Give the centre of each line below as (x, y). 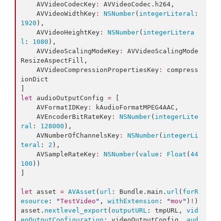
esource (35, 201)
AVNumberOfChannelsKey (78, 136)
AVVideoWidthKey (66, 14)
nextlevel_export (76, 211)
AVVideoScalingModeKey (78, 51)
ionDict (35, 79)
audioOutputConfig (70, 98)
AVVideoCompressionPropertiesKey (98, 70)
